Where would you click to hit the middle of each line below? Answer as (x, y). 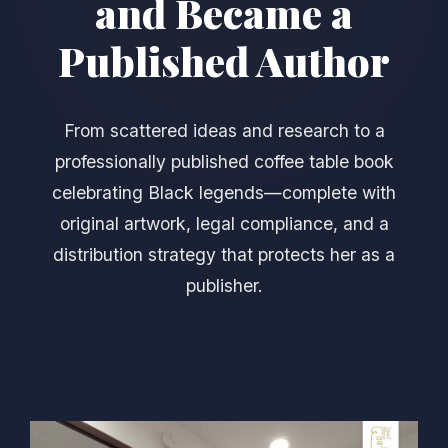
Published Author (224, 60)
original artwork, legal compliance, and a (224, 223)
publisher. (224, 285)
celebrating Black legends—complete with (224, 192)
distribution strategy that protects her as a (224, 254)
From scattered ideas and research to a (224, 130)
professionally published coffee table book (224, 161)
